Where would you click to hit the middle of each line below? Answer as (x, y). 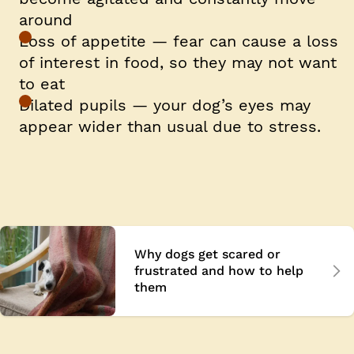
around (51, 19)
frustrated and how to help (219, 271)
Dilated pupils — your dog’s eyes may (165, 105)
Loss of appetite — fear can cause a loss (179, 41)
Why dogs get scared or (207, 254)
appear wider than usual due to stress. (175, 126)
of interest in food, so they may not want (178, 62)
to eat (42, 83)
